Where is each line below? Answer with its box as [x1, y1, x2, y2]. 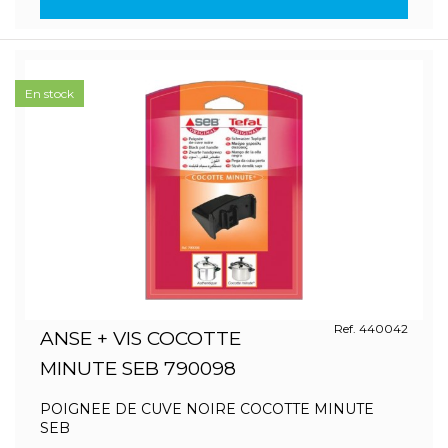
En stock [25, 86, 74, 101]
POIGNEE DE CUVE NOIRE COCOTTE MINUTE [40, 400, 374, 418]
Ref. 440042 [333, 321, 408, 336]
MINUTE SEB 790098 [40, 357, 236, 380]
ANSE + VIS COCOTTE [40, 327, 241, 350]
